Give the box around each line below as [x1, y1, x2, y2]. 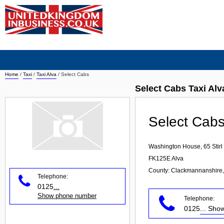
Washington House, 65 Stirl [148, 143, 222, 150]
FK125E [148, 155, 170, 162]
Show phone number [37, 191, 96, 199]
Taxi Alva [36, 71, 56, 77]
